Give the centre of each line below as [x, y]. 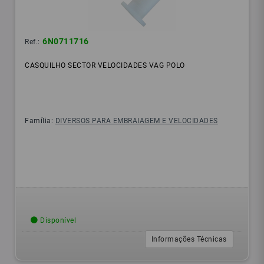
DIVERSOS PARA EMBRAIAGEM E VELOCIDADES [136, 121]
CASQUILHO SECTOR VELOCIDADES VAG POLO [105, 66]
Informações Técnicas [189, 240]
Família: [40, 121]
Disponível [57, 221]
